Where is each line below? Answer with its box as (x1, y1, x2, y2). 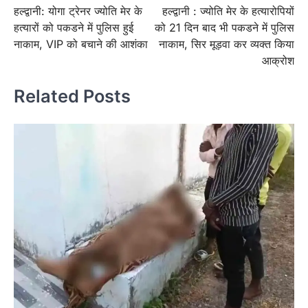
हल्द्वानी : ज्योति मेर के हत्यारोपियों (162, 3, 294, 18)
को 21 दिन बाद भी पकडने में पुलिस (155, 20, 294, 34)
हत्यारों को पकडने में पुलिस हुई (14, 20, 133, 34)
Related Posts (14, 85, 131, 107)
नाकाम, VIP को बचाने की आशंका (14, 36, 151, 51)
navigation (13, 8, 85, 26)
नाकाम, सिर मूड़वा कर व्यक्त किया (159, 36, 294, 51)
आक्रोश (262, 53, 294, 67)
